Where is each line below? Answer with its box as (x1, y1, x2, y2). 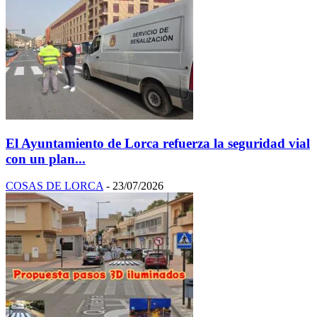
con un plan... (6, 151, 86, 166)
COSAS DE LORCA (6, 180, 103, 192)
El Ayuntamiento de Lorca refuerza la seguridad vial (6, 135, 310, 151)
